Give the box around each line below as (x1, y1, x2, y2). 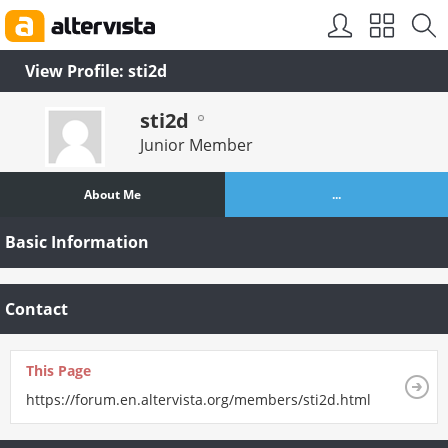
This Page (26, 361, 91, 381)
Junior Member (140, 134, 253, 156)
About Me (83, 186, 141, 204)
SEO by (171, 18, 227, 35)
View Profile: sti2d (25, 60, 167, 82)
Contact (5, 297, 68, 320)
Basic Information (5, 231, 149, 254)
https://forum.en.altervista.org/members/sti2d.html (26, 390, 371, 410)
